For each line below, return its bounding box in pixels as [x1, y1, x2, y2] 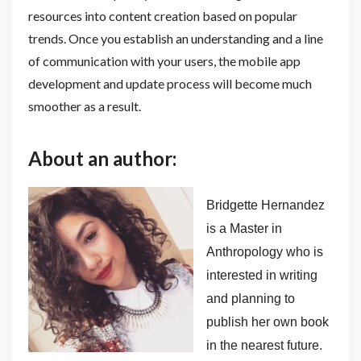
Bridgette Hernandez [205, 197, 325, 212]
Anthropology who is [205, 244, 323, 259]
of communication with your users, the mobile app [27, 53, 301, 69]
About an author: [27, 146, 176, 170]
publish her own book [205, 314, 329, 329]
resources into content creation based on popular [27, 8, 297, 24]
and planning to [205, 291, 295, 305]
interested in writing [205, 268, 317, 282]
